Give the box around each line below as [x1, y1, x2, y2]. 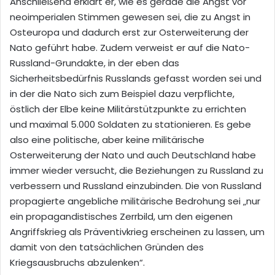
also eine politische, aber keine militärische [10, 133, 204, 146]
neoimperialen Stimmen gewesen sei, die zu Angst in [10, 10, 250, 23]
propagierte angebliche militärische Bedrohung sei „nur [10, 194, 260, 207]
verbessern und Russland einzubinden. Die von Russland [10, 179, 261, 192]
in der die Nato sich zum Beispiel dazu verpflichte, [10, 87, 234, 100]
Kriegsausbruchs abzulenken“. [10, 255, 145, 269]
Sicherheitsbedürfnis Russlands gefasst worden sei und [10, 71, 261, 85]
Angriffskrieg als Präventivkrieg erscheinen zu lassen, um [10, 225, 265, 238]
